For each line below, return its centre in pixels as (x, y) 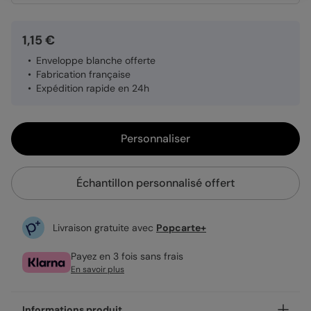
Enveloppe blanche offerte (96, 60)
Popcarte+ (181, 228)
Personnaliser (155, 138)
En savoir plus (98, 269)
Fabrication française (83, 74)
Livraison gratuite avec (104, 228)
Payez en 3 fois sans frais (127, 256)
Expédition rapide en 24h (93, 88)
